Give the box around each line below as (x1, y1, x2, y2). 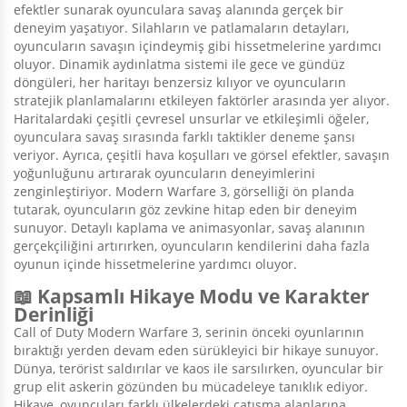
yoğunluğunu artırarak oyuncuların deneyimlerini (14, 164, 315, 183)
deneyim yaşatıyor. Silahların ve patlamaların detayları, (14, 19, 349, 37)
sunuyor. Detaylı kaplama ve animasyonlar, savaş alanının (14, 219, 365, 237)
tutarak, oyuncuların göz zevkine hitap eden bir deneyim (14, 201, 357, 219)
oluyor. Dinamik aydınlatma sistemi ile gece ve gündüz (14, 55, 345, 74)
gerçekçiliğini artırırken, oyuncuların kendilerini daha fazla (14, 237, 370, 255)
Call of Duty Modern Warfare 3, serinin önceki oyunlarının (14, 323, 364, 342)
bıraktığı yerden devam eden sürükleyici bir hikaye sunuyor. (14, 342, 379, 360)
